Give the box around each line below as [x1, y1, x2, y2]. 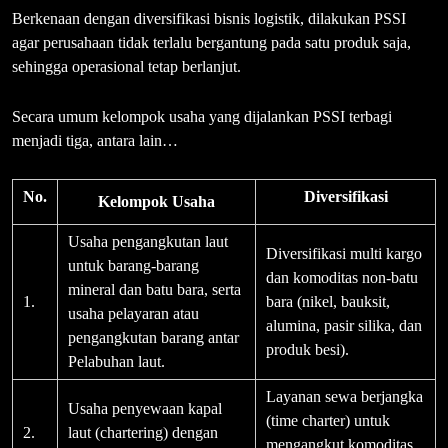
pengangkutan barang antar [68, 329, 239, 347]
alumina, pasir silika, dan [266, 317, 422, 335]
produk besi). [266, 341, 349, 359]
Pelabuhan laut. [68, 353, 165, 371]
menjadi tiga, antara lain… [12, 132, 178, 150]
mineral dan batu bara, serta [68, 281, 241, 299]
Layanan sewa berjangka [266, 388, 423, 406]
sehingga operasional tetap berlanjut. [12, 58, 241, 76]
